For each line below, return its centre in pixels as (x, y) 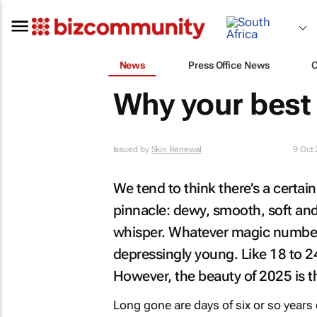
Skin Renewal (177, 149)
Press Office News (229, 65)
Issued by (132, 149)
